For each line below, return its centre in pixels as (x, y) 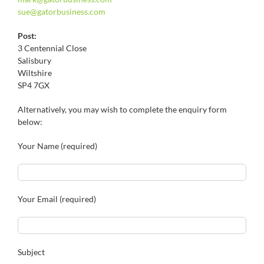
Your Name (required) (57, 146)
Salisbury (34, 60)
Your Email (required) (57, 199)
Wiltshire (35, 73)
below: (30, 122)
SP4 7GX (34, 85)
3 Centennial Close (52, 48)
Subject (31, 252)
